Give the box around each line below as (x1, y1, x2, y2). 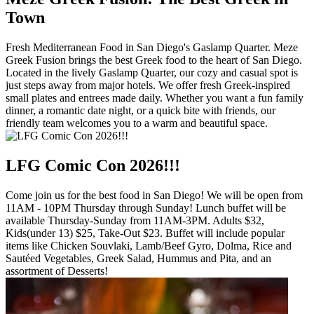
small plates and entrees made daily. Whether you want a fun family (6, 91, 303, 104)
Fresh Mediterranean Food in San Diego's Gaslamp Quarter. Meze (6, 41, 298, 53)
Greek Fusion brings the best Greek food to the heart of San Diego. (6, 53, 302, 66)
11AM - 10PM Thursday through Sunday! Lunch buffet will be (6, 201, 286, 214)
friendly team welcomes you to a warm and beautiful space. (6, 116, 268, 129)
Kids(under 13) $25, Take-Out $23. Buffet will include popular (6, 226, 285, 239)
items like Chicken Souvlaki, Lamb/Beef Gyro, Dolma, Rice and (6, 239, 292, 252)
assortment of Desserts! (6, 264, 108, 277)
